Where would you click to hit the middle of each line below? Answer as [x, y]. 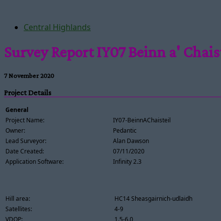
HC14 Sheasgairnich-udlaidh [153, 198]
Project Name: [25, 120]
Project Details [28, 93]
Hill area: [18, 198]
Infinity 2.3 [127, 161]
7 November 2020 [29, 75]
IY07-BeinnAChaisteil [142, 120]
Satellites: [19, 209]
